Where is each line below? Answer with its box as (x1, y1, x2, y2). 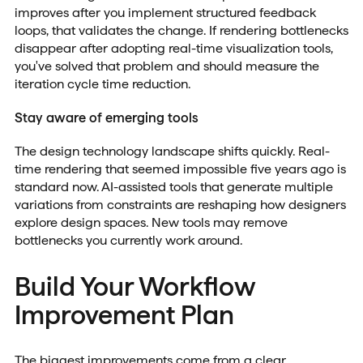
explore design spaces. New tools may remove (14, 214, 288, 230)
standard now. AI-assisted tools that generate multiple (14, 178, 333, 194)
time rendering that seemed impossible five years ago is (14, 160, 346, 177)
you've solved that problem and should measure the (14, 58, 319, 74)
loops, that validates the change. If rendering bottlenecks (14, 22, 348, 38)
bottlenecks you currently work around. (14, 232, 242, 248)
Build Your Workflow (14, 271, 255, 303)
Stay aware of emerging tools (14, 109, 199, 126)
